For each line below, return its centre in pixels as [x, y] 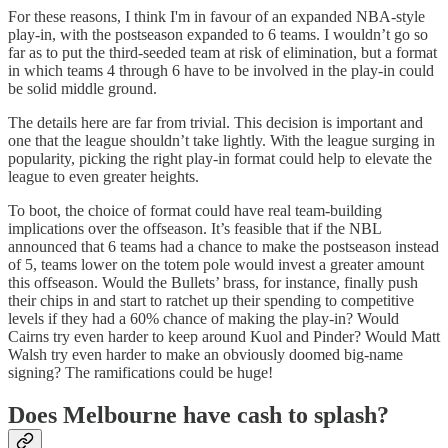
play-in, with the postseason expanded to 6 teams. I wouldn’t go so [218, 34]
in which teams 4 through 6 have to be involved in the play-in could [221, 70]
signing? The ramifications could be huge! [140, 372]
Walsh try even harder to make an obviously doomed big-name [205, 354]
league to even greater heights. [103, 176]
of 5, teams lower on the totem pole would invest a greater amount [216, 264]
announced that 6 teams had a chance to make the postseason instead [223, 246]
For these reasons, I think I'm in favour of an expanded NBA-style [216, 16]
